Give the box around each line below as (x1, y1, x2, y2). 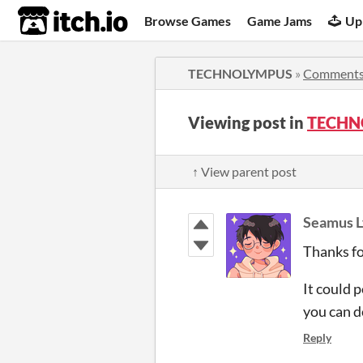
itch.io (17, 5, 88, 37)
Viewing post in (188, 113, 307, 132)
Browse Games (144, 12, 232, 28)
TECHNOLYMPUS (188, 66, 293, 81)
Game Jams (247, 12, 313, 28)
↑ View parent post (192, 164, 297, 179)
